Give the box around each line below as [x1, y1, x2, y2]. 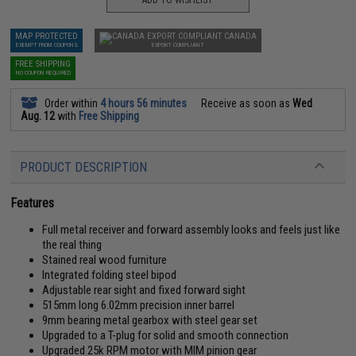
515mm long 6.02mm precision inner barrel [42, 297, 235, 312]
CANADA [224, 30, 257, 41]
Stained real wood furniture [42, 252, 168, 267]
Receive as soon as [199, 96, 293, 110]
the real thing [42, 237, 103, 252]
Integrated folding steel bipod [42, 267, 177, 282]
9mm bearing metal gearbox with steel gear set [42, 312, 258, 327]
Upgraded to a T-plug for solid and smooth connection [42, 327, 289, 342]
